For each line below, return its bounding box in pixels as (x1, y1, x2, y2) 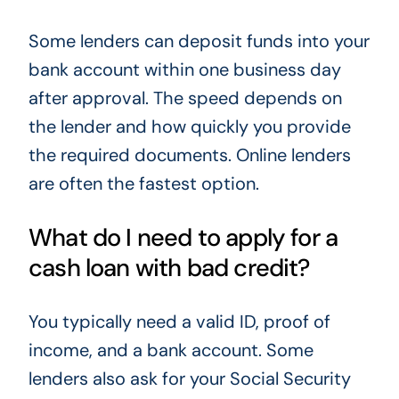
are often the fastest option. (28, 172, 259, 196)
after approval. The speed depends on (28, 86, 342, 110)
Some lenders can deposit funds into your (28, 29, 370, 53)
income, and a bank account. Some (28, 338, 313, 362)
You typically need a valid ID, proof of (28, 310, 330, 333)
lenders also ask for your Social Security (28, 367, 351, 390)
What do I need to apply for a (28, 221, 338, 253)
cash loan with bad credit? (28, 251, 310, 283)
